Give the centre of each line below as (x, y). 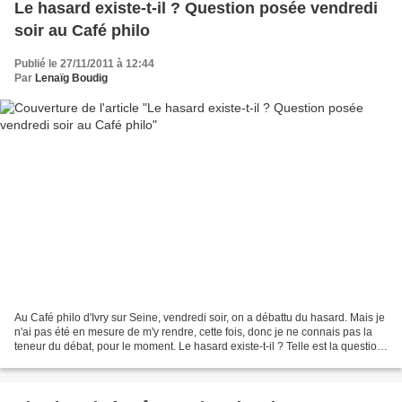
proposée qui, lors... (62, 361)
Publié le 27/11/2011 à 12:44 (84, 63)
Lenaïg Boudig (71, 78)
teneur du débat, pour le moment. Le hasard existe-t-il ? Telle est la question (199, 347)
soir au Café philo (82, 30)
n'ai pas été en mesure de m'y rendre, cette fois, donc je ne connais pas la (193, 332)
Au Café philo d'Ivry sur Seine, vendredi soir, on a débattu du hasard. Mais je (200, 318)
